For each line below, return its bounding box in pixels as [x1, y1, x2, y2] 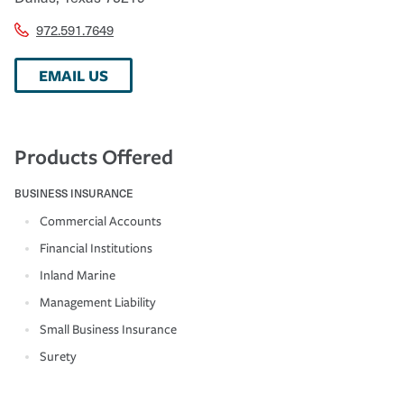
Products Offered [14, 142, 173, 170]
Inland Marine [40, 267, 115, 283]
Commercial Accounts [40, 213, 161, 229]
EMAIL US [39, 64, 108, 86]
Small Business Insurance [40, 321, 177, 337]
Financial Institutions [40, 240, 152, 256]
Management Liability [40, 294, 156, 310]
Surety [40, 348, 77, 364]
